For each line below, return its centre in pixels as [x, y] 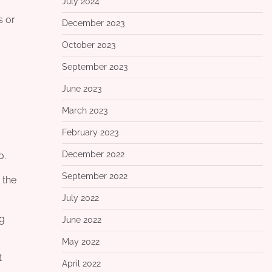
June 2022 [81, 220]
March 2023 [84, 111]
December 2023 [93, 23]
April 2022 [81, 264]
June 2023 [81, 89]
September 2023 [94, 67]
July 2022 [80, 198]
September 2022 [94, 176]
